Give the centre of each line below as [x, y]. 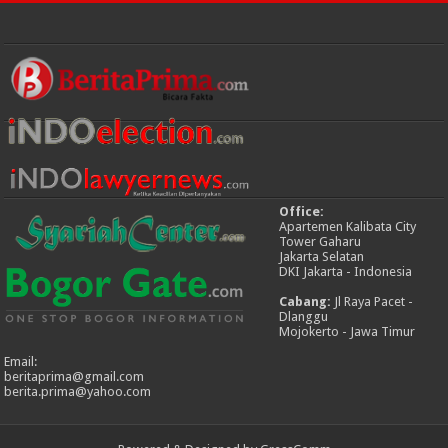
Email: [21, 362]
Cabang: [307, 302]
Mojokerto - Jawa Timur [347, 332]
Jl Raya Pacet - [374, 302]
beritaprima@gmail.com [74, 377]
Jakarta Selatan [322, 257]
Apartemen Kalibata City [348, 227]
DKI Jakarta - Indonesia [346, 272]
